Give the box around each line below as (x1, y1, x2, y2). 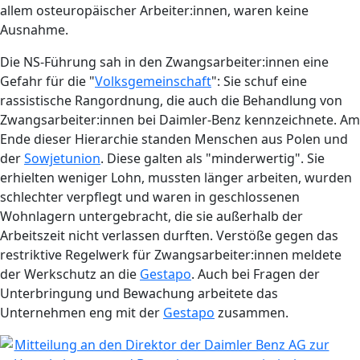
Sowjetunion (24, 149, 100, 167)
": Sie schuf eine (211, 72, 307, 90)
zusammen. (215, 304, 288, 321)
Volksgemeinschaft (95, 72, 211, 90)
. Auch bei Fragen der (191, 265, 320, 283)
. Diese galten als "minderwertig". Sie (100, 149, 325, 167)
